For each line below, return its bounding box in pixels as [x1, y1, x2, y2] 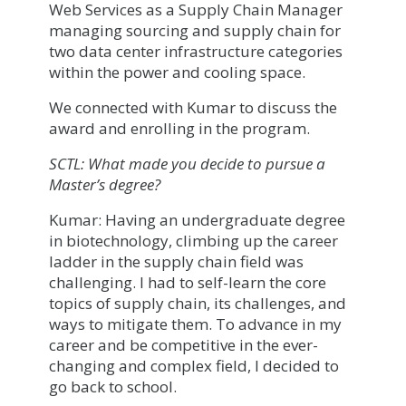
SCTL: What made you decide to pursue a [49, 152, 325, 174]
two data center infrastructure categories [49, 40, 343, 62]
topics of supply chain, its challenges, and [49, 292, 346, 314]
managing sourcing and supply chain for [49, 19, 341, 41]
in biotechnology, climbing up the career [49, 229, 338, 251]
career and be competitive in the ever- [49, 333, 318, 355]
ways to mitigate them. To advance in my [49, 313, 342, 334]
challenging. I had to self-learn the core [49, 271, 326, 293]
